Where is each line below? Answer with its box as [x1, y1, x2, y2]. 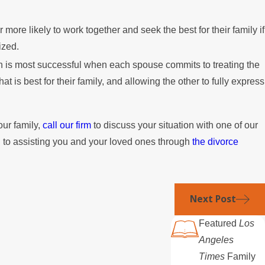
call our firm [42, 119, 91, 130]
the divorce [192, 136, 238, 147]
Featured [199, 218, 240, 229]
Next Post [189, 192, 236, 206]
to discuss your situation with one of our [91, 119, 258, 130]
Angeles [199, 235, 234, 245]
